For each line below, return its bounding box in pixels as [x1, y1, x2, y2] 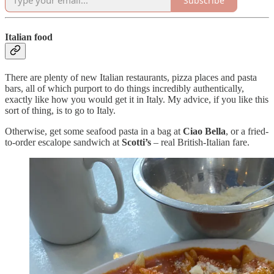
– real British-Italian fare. [151, 136, 250, 147]
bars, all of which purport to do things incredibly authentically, [5, 83, 244, 94]
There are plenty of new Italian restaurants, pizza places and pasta [5, 72, 257, 83]
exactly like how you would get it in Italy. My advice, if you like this [5, 94, 268, 105]
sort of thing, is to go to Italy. [5, 105, 116, 116]
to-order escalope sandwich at [5, 136, 122, 147]
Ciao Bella [183, 125, 226, 136]
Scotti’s [122, 136, 151, 147]
